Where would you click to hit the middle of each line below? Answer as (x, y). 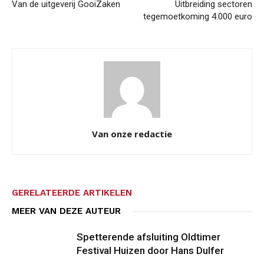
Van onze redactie (132, 134)
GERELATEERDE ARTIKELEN (72, 193)
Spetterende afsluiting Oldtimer (148, 237)
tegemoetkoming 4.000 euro (198, 16)
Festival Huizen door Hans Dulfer (150, 250)
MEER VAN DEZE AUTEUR (66, 211)
